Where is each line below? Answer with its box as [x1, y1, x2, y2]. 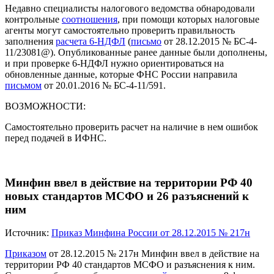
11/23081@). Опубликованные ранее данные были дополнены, [5, 47, 267, 58]
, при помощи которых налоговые [117, 14, 259, 25]
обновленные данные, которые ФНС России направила [5, 69, 237, 80]
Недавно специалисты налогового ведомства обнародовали [5, 3, 255, 14]
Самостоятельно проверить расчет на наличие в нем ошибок [5, 122, 258, 133]
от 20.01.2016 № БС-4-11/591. [42, 80, 166, 91]
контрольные [5, 14, 62, 25]
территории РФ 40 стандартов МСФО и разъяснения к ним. [5, 259, 255, 270]
